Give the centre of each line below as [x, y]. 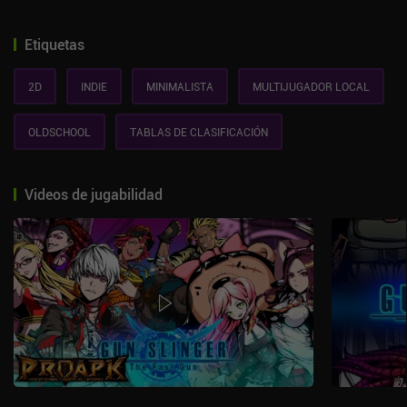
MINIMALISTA [180, 86]
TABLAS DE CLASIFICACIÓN [199, 132]
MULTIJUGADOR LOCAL [311, 86]
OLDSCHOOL [60, 132]
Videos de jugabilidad [94, 194]
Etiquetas [55, 45]
